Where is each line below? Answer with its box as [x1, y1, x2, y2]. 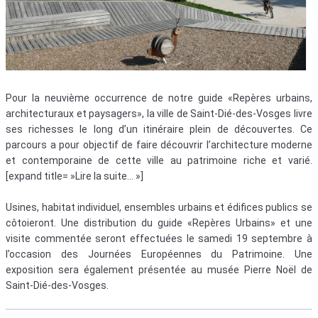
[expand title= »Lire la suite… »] [6, 170, 143, 182]
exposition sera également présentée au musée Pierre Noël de [6, 263, 312, 275]
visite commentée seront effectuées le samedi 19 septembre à [6, 232, 312, 244]
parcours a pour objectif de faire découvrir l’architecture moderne [6, 138, 312, 150]
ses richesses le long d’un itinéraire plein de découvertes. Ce [6, 123, 312, 135]
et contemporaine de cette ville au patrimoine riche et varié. [6, 154, 312, 166]
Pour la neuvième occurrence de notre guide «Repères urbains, [6, 92, 312, 104]
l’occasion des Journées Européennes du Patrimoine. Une [6, 248, 312, 260]
